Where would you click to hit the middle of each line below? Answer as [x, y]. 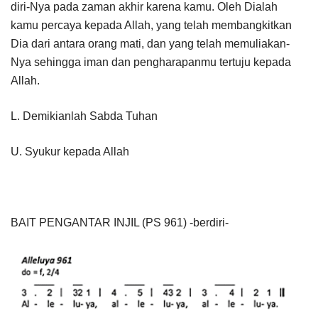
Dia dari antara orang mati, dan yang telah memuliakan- [150, 44]
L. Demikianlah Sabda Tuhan [84, 116]
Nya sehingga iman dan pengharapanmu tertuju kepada [151, 62]
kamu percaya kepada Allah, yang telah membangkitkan [151, 26]
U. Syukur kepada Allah [70, 152]
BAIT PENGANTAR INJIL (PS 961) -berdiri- [120, 223]
